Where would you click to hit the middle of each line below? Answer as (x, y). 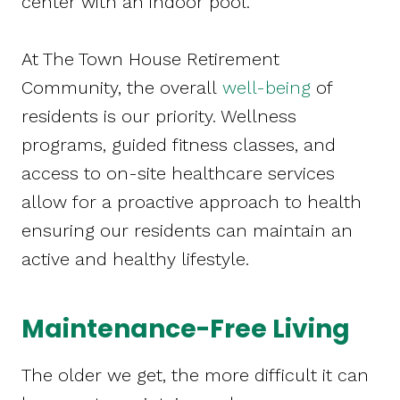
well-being (267, 88)
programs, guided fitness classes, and (179, 145)
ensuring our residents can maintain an (187, 231)
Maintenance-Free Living (186, 329)
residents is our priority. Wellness (159, 117)
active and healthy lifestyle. (138, 259)
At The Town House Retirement (150, 59)
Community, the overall (122, 88)
